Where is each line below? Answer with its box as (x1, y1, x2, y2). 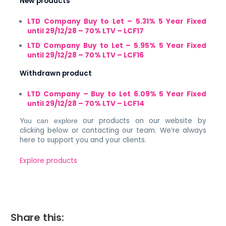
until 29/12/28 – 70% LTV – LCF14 (27, 98, 145, 108)
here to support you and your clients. (20, 135, 147, 145)
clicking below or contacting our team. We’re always (20, 125, 206, 135)
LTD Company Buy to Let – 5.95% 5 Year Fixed (27, 40, 206, 50)
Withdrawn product (20, 68, 94, 78)
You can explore (20, 117, 83, 125)
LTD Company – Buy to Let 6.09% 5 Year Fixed (27, 89, 206, 99)
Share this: (11, 210, 64, 224)
